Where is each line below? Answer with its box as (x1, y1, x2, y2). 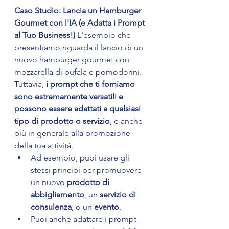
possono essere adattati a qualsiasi (14, 104, 143, 114)
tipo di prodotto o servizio (14, 116, 110, 126)
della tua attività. (14, 141, 73, 151)
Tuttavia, (14, 79, 46, 89)
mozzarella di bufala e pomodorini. (14, 67, 144, 77)
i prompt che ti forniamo (46, 79, 137, 89)
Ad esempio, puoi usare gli (31, 153, 131, 163)
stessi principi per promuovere (31, 165, 144, 175)
